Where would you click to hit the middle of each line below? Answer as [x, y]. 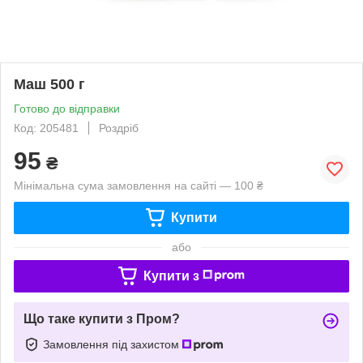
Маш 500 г [49, 84]
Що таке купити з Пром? [102, 318]
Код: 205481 [46, 128]
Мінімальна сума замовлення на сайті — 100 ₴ [139, 185]
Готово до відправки [67, 108]
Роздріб [119, 128]
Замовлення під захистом [113, 344]
